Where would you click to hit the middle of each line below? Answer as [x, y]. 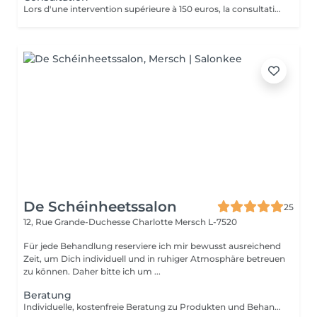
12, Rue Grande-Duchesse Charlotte [99, 222]
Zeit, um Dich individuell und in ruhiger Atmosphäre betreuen [154, 259]
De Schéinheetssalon [100, 207]
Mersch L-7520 [206, 222]
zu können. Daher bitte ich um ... [92, 271]
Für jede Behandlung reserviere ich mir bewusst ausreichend [152, 246]
